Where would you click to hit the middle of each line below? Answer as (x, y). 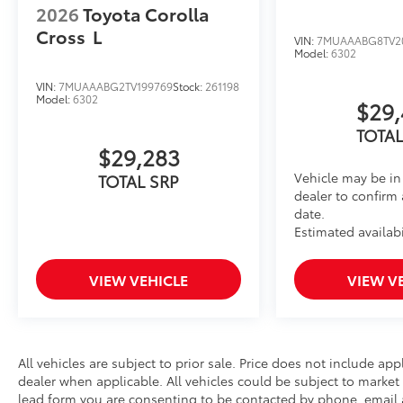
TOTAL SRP (139, 180)
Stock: (189, 85)
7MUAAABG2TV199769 (116, 85)
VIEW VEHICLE (139, 279)
